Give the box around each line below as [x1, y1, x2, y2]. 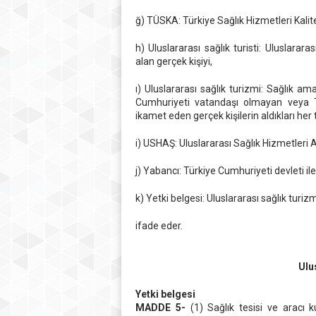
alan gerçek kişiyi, [135, 56, 212, 67]
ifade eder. [135, 220, 183, 231]
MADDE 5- [135, 302, 186, 313]
